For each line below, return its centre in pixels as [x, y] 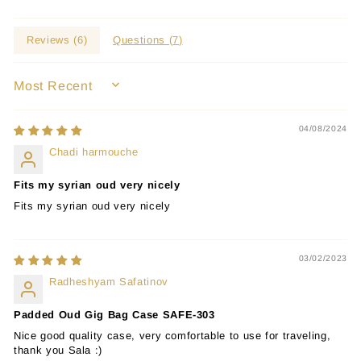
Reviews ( [52, 39]
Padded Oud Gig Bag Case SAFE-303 [114, 314]
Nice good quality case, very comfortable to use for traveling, [172, 335]
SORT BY [41, 91]
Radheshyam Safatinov [109, 281]
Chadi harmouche [94, 151]
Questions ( [143, 39]
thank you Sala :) [58, 350]
